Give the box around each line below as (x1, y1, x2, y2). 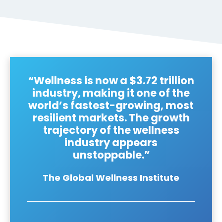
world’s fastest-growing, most (28, 98, 194, 112)
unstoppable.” (72, 147, 150, 162)
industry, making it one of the (32, 85, 190, 100)
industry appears (64, 135, 158, 150)
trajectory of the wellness (43, 122, 179, 137)
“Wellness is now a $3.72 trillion (28, 73, 194, 88)
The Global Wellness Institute (43, 171, 179, 184)
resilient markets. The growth (32, 110, 190, 125)
